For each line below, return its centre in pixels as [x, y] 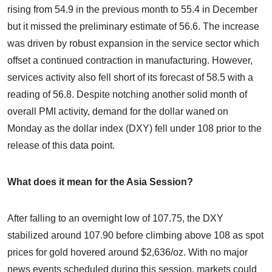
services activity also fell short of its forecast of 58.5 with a [130, 77]
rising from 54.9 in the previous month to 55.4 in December [132, 9]
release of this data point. [61, 145]
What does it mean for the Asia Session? [100, 182]
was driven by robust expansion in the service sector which [133, 43]
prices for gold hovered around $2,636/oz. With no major [127, 252]
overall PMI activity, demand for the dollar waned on [118, 111]
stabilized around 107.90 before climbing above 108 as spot [135, 235]
